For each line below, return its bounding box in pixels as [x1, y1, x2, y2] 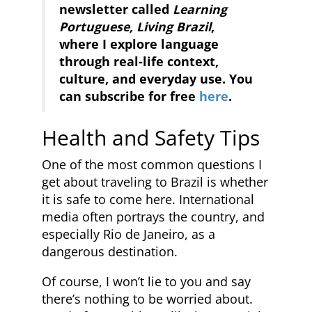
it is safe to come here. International [42, 191, 254, 208]
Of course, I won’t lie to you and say [42, 273, 251, 290]
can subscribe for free [59, 88, 199, 104]
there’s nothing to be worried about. [42, 290, 253, 307]
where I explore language [59, 36, 219, 52]
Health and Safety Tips [42, 123, 260, 152]
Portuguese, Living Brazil [59, 18, 211, 35]
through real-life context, [59, 53, 219, 70]
